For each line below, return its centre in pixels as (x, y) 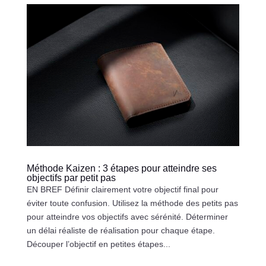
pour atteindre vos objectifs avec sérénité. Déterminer (127, 216)
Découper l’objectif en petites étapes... (98, 244)
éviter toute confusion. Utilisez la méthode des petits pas (132, 203)
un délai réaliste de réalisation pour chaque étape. (121, 230)
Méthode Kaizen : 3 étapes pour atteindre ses (121, 168)
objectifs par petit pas (71, 178)
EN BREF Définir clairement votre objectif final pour (122, 189)
